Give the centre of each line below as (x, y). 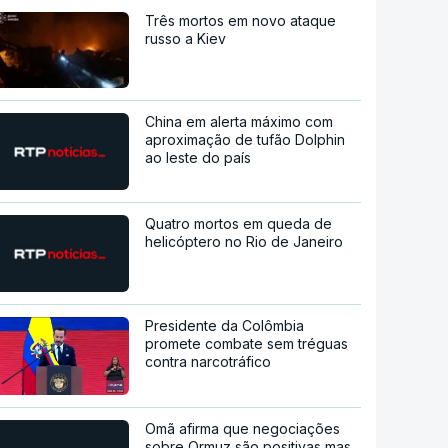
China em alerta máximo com (239, 121)
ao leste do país (198, 157)
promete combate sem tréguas (247, 343)
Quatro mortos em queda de (239, 223)
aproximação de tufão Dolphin (245, 139)
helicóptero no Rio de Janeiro (244, 241)
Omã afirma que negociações (243, 428)
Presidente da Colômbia (225, 325)
